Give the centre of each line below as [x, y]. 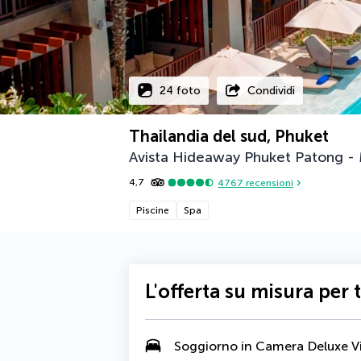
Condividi [271, 90]
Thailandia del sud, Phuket [229, 136]
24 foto [180, 90]
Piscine [153, 210]
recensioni [269, 183]
